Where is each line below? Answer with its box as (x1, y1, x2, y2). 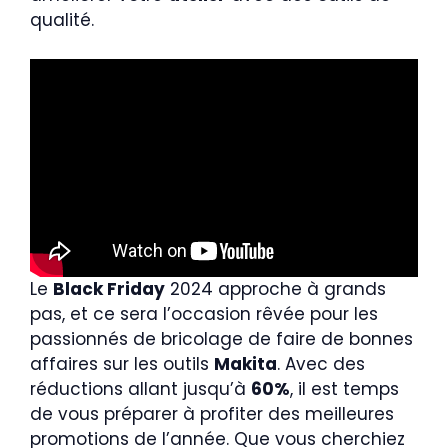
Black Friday (53, 276, 165, 301)
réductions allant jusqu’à (30, 376, 251, 401)
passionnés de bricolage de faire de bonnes (30, 326, 413, 351)
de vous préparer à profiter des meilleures (30, 401, 394, 426)
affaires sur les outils (30, 351, 214, 376)
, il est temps (290, 376, 399, 401)
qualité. (30, 8, 94, 32)
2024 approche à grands (165, 276, 386, 301)
